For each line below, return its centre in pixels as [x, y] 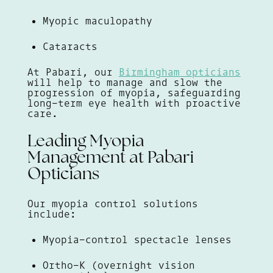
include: [51, 214]
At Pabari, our [73, 72]
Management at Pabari [110, 159]
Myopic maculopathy [97, 21]
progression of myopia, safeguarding [134, 93]
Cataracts [70, 47]
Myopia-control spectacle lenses [137, 240]
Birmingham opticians [179, 72]
